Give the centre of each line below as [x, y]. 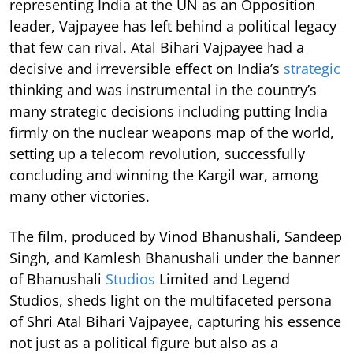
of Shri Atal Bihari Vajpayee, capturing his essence [175, 321]
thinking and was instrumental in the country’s [163, 89]
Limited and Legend [223, 279]
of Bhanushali [58, 279]
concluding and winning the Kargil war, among [164, 175]
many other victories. [80, 196]
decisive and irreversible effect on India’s [147, 68]
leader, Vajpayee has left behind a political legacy [173, 26]
